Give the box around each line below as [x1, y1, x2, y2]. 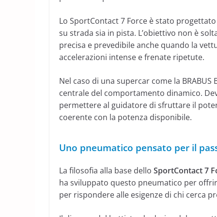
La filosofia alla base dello [59, 165, 154, 176]
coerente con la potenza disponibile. [59, 112, 192, 123]
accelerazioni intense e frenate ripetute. [59, 52, 204, 63]
